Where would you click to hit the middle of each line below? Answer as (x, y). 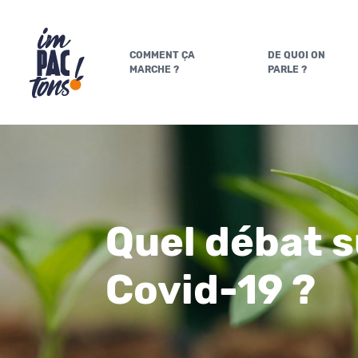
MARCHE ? (154, 70)
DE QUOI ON (297, 55)
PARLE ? (288, 70)
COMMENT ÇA (162, 55)
